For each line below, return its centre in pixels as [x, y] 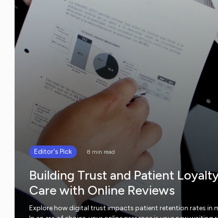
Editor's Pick [53, 151]
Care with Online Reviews [102, 190]
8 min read [101, 152]
